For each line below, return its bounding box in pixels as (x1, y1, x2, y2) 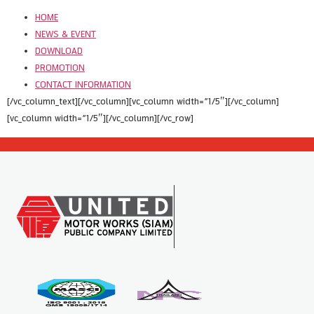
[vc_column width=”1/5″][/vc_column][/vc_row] (7, 113, 193, 124)
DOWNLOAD (35, 46, 83, 57)
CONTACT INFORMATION (35, 79, 131, 90)
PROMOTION (35, 62, 85, 74)
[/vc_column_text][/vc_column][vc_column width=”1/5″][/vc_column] (7, 96, 279, 107)
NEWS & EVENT (35, 29, 96, 40)
